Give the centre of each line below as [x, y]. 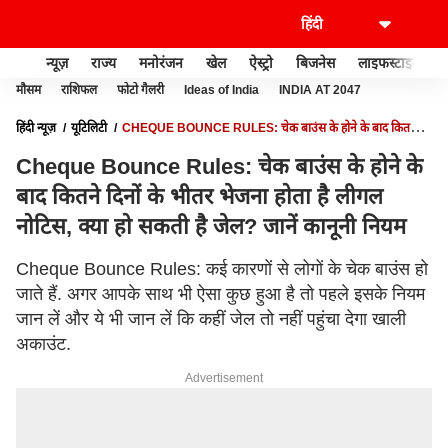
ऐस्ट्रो [261, 62]
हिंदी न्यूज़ [36, 128]
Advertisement [224, 378]
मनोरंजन [161, 62]
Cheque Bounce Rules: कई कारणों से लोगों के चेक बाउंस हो [222, 269]
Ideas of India [221, 90]
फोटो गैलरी [140, 90]
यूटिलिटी [89, 128]
